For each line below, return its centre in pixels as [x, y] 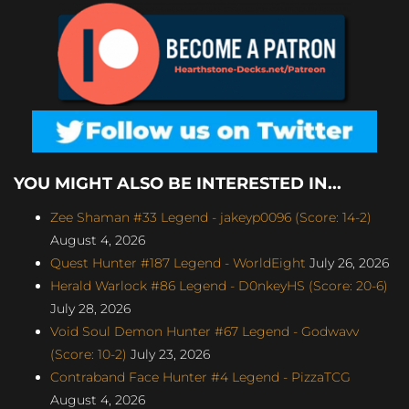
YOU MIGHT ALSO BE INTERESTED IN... [178, 183]
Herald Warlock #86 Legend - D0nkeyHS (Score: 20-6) [219, 285]
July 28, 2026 [90, 308]
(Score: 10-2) [89, 354]
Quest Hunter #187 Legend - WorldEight [178, 262]
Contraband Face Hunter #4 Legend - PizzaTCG [200, 377]
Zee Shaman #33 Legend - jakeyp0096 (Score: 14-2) [211, 217]
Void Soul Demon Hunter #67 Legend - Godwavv [204, 331]
